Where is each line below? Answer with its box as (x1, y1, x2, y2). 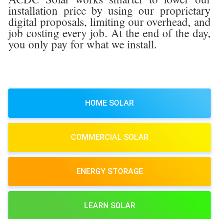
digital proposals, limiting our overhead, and (8, 14, 211, 29)
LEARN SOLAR (84, 200, 135, 210)
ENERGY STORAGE (76, 166, 143, 176)
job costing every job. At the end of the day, (8, 25, 211, 41)
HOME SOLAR (85, 98, 134, 108)
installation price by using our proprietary (8, 2, 211, 18)
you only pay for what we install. (8, 36, 157, 52)
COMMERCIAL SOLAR (70, 132, 149, 142)
